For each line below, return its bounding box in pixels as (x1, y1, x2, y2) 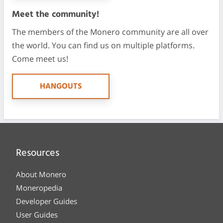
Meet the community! (12, 7, 99, 22)
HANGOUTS (40, 80, 82, 94)
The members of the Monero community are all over (12, 26, 209, 38)
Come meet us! (12, 53, 68, 65)
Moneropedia (16, 182, 62, 193)
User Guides (16, 209, 58, 220)
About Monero (16, 169, 66, 179)
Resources (16, 145, 59, 161)
